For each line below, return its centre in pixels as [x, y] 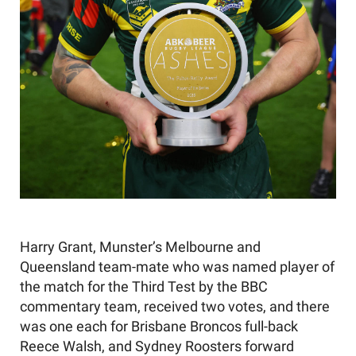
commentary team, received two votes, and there [175, 306]
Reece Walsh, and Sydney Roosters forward [157, 346]
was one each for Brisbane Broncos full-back [159, 326]
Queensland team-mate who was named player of [177, 267]
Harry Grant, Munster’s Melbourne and [140, 247]
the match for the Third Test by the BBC [144, 286]
